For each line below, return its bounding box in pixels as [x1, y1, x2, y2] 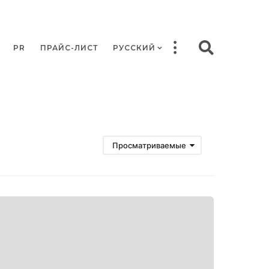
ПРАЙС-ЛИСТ [40, 43, 98, 52]
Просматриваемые [112, 141, 186, 151]
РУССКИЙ [113, 43, 156, 52]
